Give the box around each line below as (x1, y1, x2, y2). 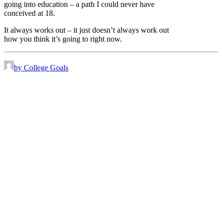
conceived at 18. (4, 9, 55, 18)
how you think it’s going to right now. (4, 35, 122, 44)
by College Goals (14, 63, 68, 72)
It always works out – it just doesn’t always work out (4, 26, 169, 35)
